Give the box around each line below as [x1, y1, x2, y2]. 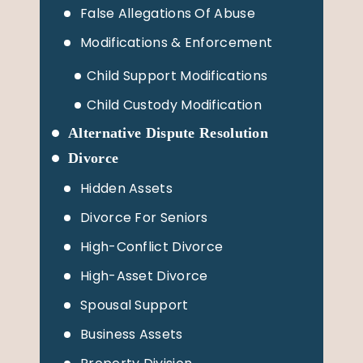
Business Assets [80, 324, 183, 344]
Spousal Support [80, 295, 189, 314]
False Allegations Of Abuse [80, 3, 255, 23]
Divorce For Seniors [80, 207, 208, 227]
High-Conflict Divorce [80, 237, 224, 256]
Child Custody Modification [87, 95, 262, 114]
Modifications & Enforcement [80, 32, 273, 52]
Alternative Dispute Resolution [68, 124, 268, 141]
